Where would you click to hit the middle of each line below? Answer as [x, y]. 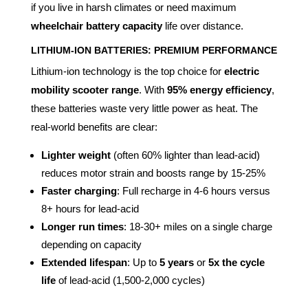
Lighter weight [76, 155]
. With [153, 90]
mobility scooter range [85, 90]
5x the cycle [236, 263]
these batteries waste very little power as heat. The [144, 109]
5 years [176, 263]
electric [241, 71]
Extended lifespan [84, 263]
